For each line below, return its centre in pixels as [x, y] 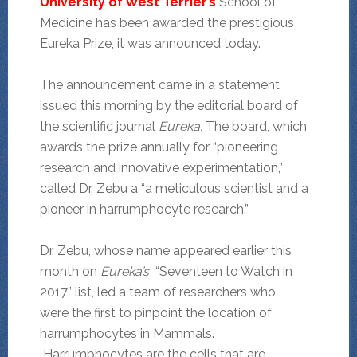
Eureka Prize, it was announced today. [150, 44]
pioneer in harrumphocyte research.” [144, 210]
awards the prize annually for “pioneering [159, 147]
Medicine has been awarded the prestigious [167, 23]
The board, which [256, 127]
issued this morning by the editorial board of [169, 106]
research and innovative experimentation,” [161, 168]
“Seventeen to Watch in [220, 272]
